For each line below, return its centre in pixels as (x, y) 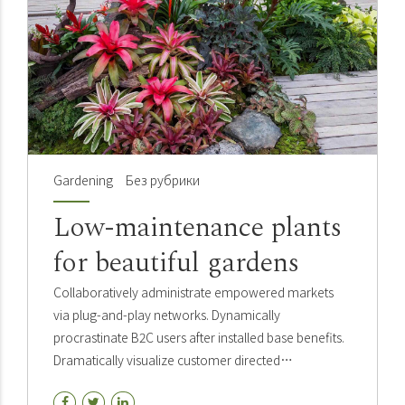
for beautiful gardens (176, 264)
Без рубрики (162, 180)
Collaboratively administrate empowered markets (193, 292)
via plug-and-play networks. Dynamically (167, 315)
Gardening (83, 180)
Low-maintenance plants (198, 228)
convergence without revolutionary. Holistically (185, 383)
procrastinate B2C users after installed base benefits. (199, 338)
